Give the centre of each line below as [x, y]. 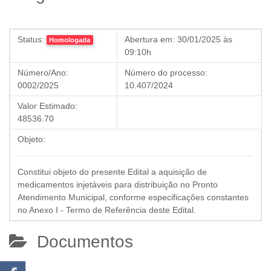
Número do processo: [166, 73]
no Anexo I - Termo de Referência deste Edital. [107, 210]
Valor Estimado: [47, 106]
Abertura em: [150, 39]
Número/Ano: [43, 73]
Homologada [70, 40]
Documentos [80, 242]
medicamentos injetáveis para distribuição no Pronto [118, 184]
